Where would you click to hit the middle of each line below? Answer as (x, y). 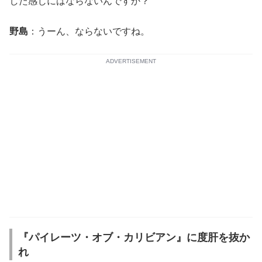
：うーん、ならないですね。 (89, 31)
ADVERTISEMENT (131, 61)
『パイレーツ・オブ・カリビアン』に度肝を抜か (134, 237)
